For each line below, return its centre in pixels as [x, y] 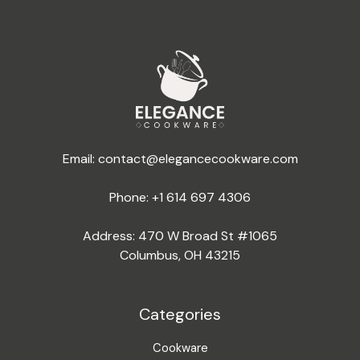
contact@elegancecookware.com [198, 159]
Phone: [131, 198]
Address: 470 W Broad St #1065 [180, 236]
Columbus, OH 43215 [180, 256]
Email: [80, 159]
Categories [180, 315]
